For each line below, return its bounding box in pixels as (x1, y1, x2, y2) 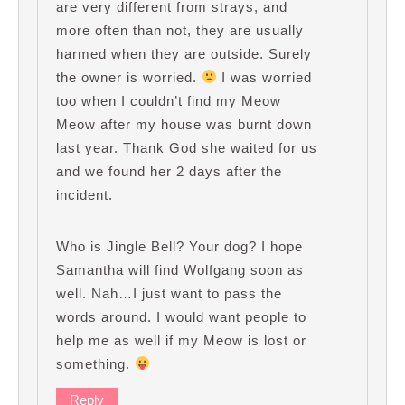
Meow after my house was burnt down (56, 116, 312, 132)
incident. (56, 186, 113, 202)
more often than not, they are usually (56, 22, 304, 38)
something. (56, 355, 135, 372)
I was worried (217, 69, 313, 85)
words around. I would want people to (56, 308, 306, 325)
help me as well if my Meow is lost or (56, 332, 306, 348)
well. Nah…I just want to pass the (56, 285, 282, 301)
